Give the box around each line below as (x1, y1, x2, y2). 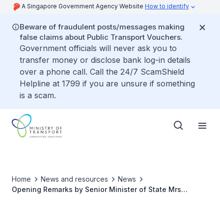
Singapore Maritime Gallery (12, 206, 106, 214)
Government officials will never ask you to (20, 43, 177, 53)
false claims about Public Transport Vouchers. (20, 32, 183, 42)
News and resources (41, 175, 108, 183)
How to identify (145, 2, 189, 10)
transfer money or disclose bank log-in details (20, 55, 191, 65)
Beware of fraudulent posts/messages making (20, 22, 185, 31)
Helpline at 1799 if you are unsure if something (20, 79, 195, 88)
